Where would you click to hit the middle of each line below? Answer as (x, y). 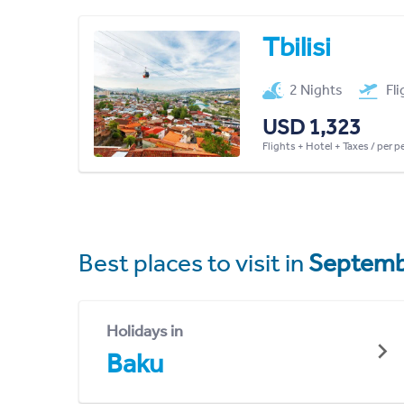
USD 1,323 (311, 127)
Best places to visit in (193, 262)
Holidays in (145, 331)
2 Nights (317, 89)
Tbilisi (296, 46)
